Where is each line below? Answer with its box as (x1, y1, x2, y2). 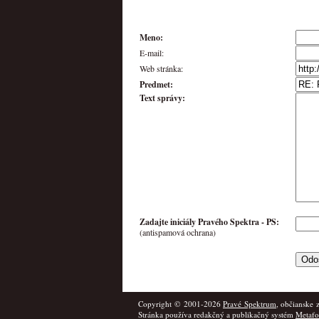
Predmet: (140, 78, 173, 90)
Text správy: (140, 91, 185, 104)
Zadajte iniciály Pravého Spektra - (140, 215, 266, 228)
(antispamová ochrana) (140, 226, 216, 238)
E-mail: (140, 46, 164, 58)
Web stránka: (140, 62, 183, 74)
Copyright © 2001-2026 (138, 298, 223, 309)
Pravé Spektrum (223, 298, 276, 309)
